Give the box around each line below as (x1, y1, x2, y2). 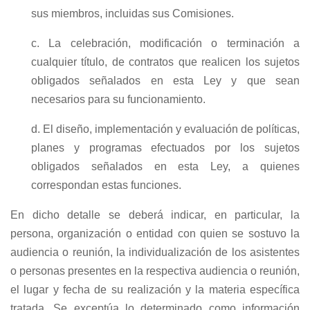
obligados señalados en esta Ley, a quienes (31, 161, 300, 173)
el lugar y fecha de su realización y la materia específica (10, 284, 300, 296)
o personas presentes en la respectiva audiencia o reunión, (10, 265, 300, 277)
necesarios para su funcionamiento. (31, 93, 206, 106)
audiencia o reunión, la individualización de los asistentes (10, 246, 300, 259)
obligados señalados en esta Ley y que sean (31, 75, 300, 87)
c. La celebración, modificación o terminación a (31, 37, 300, 50)
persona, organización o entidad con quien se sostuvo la (10, 228, 300, 240)
